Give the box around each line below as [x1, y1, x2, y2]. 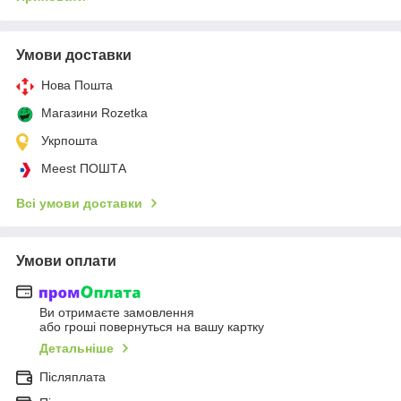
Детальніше [39, 341, 114, 356]
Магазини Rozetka [41, 105, 148, 120]
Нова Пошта [41, 77, 113, 92]
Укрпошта [41, 132, 98, 148]
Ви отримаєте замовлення [39, 305, 194, 320]
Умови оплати [16, 252, 116, 269]
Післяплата [39, 370, 106, 385]
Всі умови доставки [16, 195, 142, 210]
